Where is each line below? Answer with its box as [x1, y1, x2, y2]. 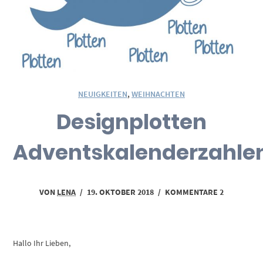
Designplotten [56, 107, 207, 136]
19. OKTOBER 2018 [87, 187, 154, 198]
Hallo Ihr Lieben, [13, 238, 71, 249]
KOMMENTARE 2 [165, 187, 224, 198]
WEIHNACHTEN [131, 88, 185, 99]
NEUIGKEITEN [78, 88, 127, 99]
